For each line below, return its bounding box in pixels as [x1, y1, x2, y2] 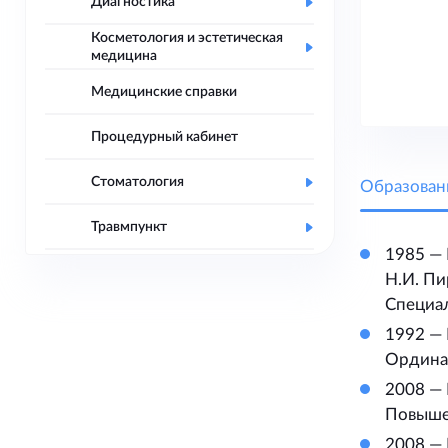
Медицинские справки [91, 85, 237, 99]
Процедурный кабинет [91, 130, 238, 144]
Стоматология [91, 175, 184, 189]
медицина [91, 49, 157, 63]
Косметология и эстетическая [91, 31, 283, 45]
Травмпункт [91, 220, 167, 234]
